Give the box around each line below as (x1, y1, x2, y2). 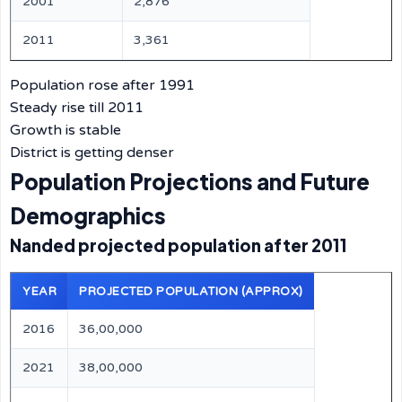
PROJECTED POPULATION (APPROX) (79, 284, 303, 299)
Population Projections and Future (10, 168, 370, 195)
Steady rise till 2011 (10, 99, 144, 117)
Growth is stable (10, 121, 121, 139)
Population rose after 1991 (10, 76, 195, 94)
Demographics (10, 202, 166, 229)
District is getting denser (10, 144, 174, 162)
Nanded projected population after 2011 (10, 235, 347, 256)
